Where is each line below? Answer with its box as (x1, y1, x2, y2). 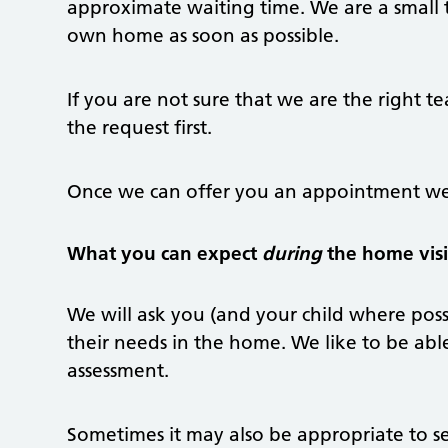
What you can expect (67, 241, 263, 265)
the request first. (67, 115, 213, 139)
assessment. (67, 358, 170, 382)
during (262, 241, 323, 265)
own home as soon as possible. (67, 23, 340, 47)
